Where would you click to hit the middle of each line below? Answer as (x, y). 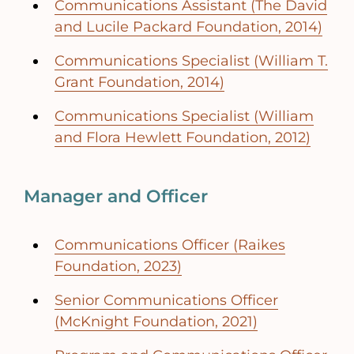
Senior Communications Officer (166, 301)
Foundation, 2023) (118, 267)
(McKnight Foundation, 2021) (156, 322)
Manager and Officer (116, 197)
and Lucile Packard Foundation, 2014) (188, 27)
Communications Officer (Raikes (170, 245)
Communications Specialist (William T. (191, 61)
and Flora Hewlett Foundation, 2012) (183, 138)
